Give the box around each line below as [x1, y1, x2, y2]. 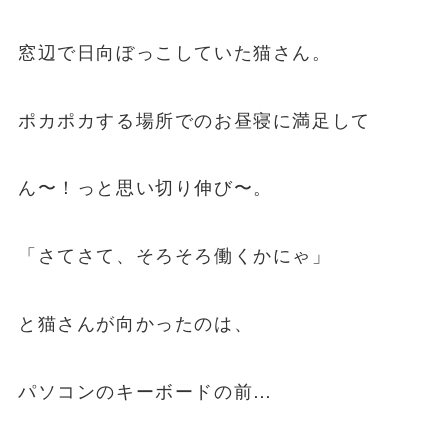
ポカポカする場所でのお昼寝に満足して [17, 105, 371, 132]
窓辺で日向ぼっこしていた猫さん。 [17, 37, 332, 64]
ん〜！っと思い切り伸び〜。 [17, 173, 273, 200]
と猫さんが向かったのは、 [17, 309, 254, 336]
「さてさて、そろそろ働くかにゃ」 [17, 241, 332, 268]
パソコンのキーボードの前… [17, 376, 273, 403]
